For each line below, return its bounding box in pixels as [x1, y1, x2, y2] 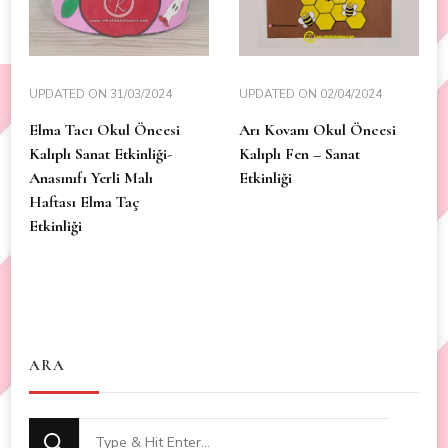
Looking [78, 419, 142, 444]
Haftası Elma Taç [29, 191, 140, 212]
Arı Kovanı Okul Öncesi [239, 119, 396, 140]
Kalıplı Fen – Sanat [239, 143, 360, 164]
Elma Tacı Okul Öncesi [29, 119, 180, 140]
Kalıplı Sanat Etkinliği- [29, 143, 172, 164]
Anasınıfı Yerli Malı [29, 167, 153, 188]
